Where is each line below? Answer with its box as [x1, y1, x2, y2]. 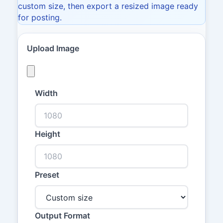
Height [35, 128, 60, 139]
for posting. [17, 12, 62, 23]
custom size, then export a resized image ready [17, 1, 198, 11]
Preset [35, 169, 59, 180]
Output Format [35, 211, 90, 221]
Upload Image [27, 43, 79, 54]
